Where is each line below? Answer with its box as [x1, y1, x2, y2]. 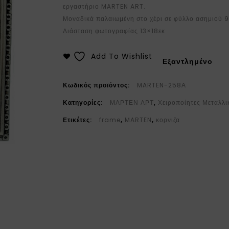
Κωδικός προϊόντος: [63, 81, 132, 90]
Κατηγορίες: [63, 98, 105, 107]
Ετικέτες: [63, 116, 95, 125]
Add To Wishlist [91, 51, 153, 61]
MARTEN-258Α [137, 81, 187, 90]
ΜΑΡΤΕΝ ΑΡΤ [110, 98, 154, 107]
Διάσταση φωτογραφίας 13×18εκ [63, 27, 166, 35]
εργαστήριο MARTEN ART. [63, 2, 146, 11]
